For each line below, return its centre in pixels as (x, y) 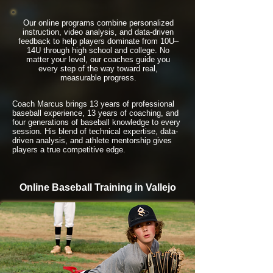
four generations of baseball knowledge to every (96, 122)
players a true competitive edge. (69, 150)
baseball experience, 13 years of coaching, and (95, 113)
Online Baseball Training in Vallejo (97, 187)
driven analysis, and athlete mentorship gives (92, 140)
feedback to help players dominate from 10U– (98, 41)
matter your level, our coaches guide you (98, 59)
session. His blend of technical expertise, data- (95, 131)
